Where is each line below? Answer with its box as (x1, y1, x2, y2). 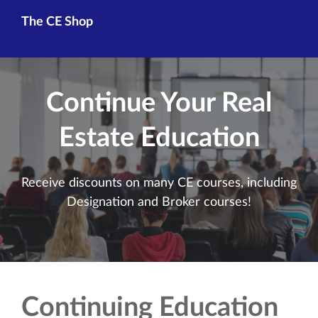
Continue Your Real (46, 89, 272, 117)
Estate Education (58, 124, 260, 152)
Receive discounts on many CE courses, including (21, 176, 297, 190)
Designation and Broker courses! (67, 195, 251, 209)
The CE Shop (21, 16, 93, 29)
